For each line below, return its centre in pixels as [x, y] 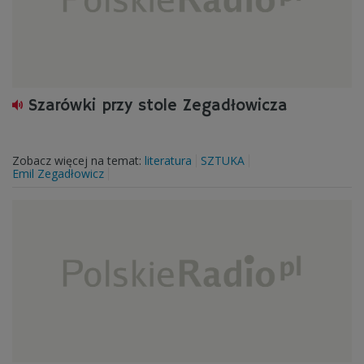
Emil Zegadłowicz [58, 173]
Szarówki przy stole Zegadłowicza [158, 106]
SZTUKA [223, 160]
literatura [168, 160]
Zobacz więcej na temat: [78, 160]
